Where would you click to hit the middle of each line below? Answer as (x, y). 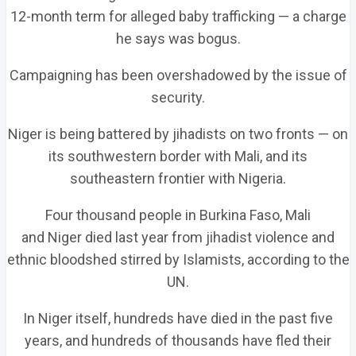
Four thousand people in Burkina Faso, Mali (178, 215)
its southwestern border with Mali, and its (178, 156)
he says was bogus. (178, 39)
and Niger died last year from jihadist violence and (178, 237)
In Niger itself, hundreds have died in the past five (178, 318)
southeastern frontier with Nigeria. (178, 178)
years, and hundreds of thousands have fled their (178, 341)
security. (178, 97)
